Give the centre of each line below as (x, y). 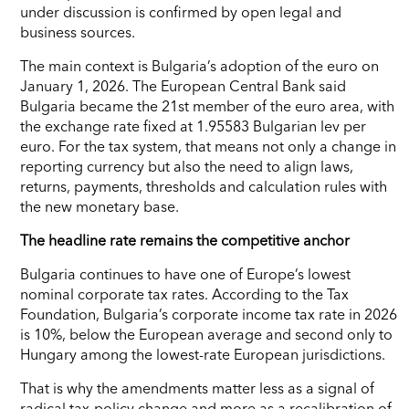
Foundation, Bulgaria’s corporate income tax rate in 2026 (209, 314)
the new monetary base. (100, 206)
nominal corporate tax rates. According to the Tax (184, 294)
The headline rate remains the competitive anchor (185, 240)
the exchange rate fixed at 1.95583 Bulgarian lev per (193, 126)
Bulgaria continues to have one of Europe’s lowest (185, 273)
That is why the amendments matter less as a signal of (197, 388)
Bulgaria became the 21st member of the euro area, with (207, 105)
